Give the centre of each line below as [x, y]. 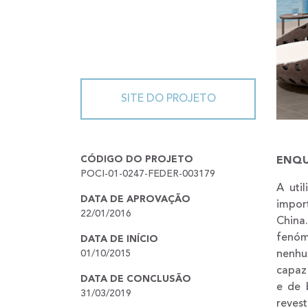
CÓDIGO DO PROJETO [137, 159]
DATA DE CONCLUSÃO [136, 279]
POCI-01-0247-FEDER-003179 [148, 174]
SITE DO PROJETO [168, 99]
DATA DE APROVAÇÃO [135, 199]
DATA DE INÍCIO [119, 239]
